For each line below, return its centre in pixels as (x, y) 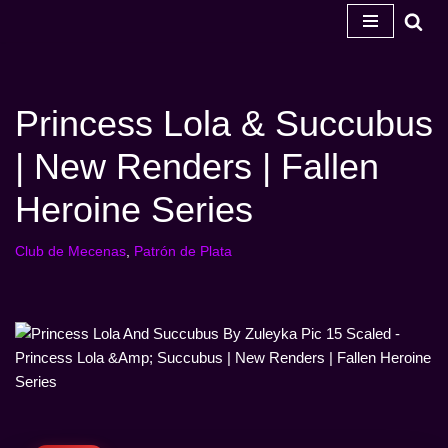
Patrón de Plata (183, 251)
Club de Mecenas (70, 251)
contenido (46, 101)
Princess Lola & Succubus (224, 123)
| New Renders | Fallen (197, 166)
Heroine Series (134, 209)
